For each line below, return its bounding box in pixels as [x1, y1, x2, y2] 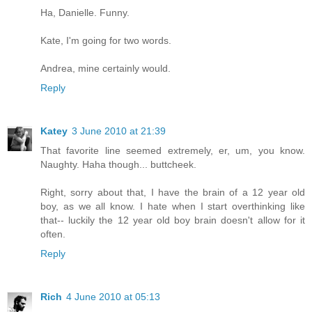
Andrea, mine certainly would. [40, 62, 171, 74]
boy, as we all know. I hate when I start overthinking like [40, 200, 305, 212]
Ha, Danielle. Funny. [40, 6, 130, 18]
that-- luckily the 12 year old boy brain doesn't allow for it [40, 214, 305, 226]
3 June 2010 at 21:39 [72, 125, 166, 136]
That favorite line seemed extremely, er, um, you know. [40, 144, 305, 156]
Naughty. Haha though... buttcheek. [40, 158, 196, 170]
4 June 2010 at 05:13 [66, 290, 160, 302]
